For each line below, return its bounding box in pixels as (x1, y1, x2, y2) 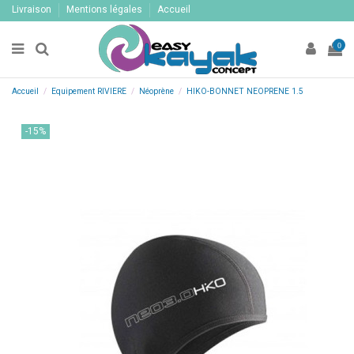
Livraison (12, 4, 54, 16)
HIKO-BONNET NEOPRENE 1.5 (186, 85, 304, 96)
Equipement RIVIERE (51, 85, 127, 96)
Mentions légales (66, 4, 145, 16)
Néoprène (139, 85, 175, 96)
